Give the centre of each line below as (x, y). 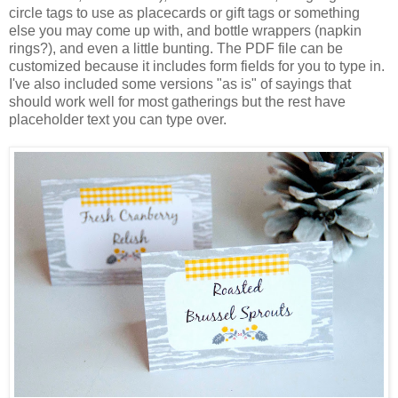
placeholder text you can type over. (118, 119)
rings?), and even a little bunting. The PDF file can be (176, 48)
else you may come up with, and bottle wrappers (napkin (185, 30)
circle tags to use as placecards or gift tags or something (184, 12)
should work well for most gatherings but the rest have (177, 101)
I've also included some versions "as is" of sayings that (180, 84)
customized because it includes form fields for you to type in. (197, 66)
